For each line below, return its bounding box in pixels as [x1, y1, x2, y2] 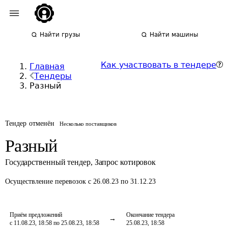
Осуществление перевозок [5, 178, 88, 185]
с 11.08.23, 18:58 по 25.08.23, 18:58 [10, 219, 99, 226]
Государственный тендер [5, 158, 91, 166]
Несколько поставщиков [60, 121, 117, 127]
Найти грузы [40, 31, 80, 38]
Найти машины [150, 31, 198, 38]
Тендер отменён [5, 120, 55, 127]
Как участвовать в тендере [101, 60, 216, 70]
